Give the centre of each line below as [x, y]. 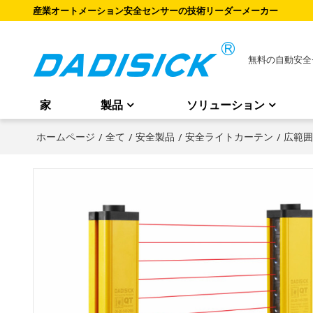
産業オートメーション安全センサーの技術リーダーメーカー [155, 10]
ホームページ [65, 136]
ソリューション [226, 105]
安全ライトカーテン [229, 136]
